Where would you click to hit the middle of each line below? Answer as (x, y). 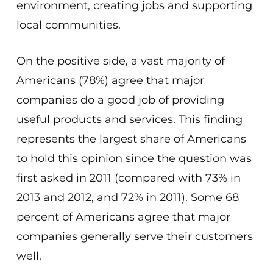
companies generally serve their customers (134, 236)
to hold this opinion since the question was (134, 158)
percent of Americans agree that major (123, 217)
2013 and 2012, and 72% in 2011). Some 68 (127, 197)
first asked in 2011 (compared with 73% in (128, 178)
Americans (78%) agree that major (110, 80)
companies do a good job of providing (120, 100)
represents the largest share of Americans (131, 139)
